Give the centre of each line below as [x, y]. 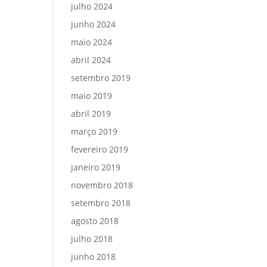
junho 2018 [94, 257]
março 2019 [94, 131]
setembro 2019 [101, 78]
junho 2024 [94, 24]
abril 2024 [91, 60]
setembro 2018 [101, 203]
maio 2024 [92, 42]
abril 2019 [91, 114]
